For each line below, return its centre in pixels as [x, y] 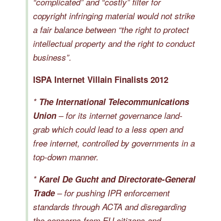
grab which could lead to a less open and [108, 129]
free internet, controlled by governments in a [114, 143]
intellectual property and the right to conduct [114, 43]
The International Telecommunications [114, 102]
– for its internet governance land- [119, 115]
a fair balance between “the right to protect [111, 30]
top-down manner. [66, 157]
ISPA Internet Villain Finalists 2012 [101, 79]
